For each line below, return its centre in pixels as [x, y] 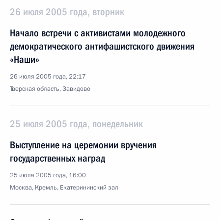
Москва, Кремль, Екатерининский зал [64, 188]
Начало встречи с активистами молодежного [98, 33]
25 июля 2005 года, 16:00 [48, 175]
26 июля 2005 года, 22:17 [48, 77]
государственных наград [57, 158]
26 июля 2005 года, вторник [67, 12]
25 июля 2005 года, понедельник [76, 124]
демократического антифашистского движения [102, 46]
